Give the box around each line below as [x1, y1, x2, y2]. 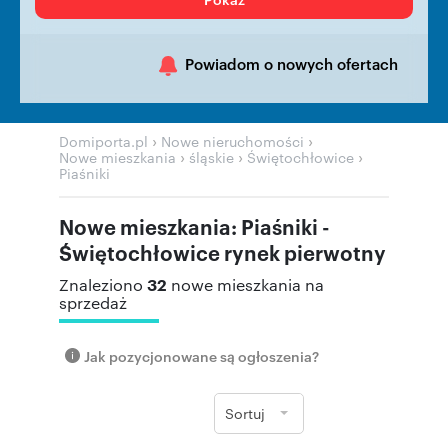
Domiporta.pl [59, 131, 148, 151]
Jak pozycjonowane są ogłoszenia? [84, 346, 319, 365]
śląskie [189, 147, 234, 167]
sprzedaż [59, 292, 127, 313]
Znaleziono [59, 274, 147, 295]
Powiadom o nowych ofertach [185, 52, 398, 74]
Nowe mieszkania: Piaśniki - [59, 212, 330, 240]
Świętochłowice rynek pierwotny [59, 238, 386, 266]
